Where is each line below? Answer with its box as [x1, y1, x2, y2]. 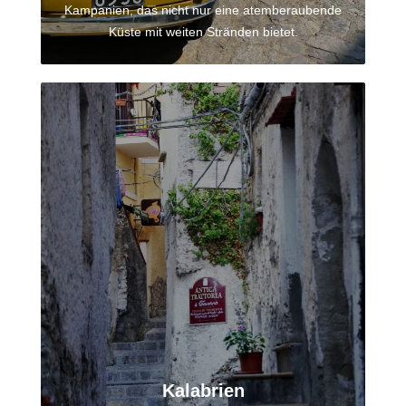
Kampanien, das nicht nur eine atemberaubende [64, 3, 342, 18]
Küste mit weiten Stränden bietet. [108, 24, 298, 40]
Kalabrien [161, 381, 245, 401]
